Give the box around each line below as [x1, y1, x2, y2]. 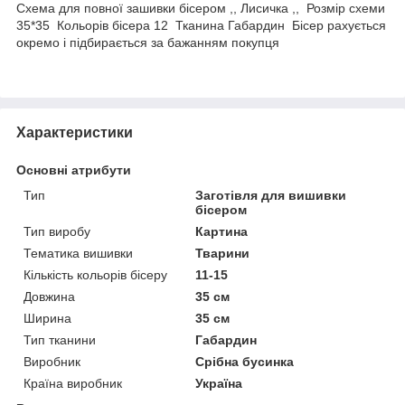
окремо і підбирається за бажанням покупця [16, 34, 279, 50]
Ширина [24, 310, 71, 325]
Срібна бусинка [195, 353, 295, 369]
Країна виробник [24, 375, 122, 391]
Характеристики [16, 124, 133, 140]
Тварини [195, 245, 250, 260]
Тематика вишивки [24, 245, 133, 260]
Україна [195, 375, 243, 391]
